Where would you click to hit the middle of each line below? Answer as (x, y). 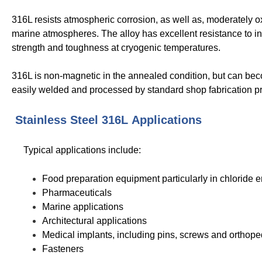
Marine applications (83, 207)
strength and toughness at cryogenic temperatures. (116, 48)
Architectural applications (94, 221)
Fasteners (63, 249)
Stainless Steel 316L (70, 120)
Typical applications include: (82, 150)
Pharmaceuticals (77, 193)
